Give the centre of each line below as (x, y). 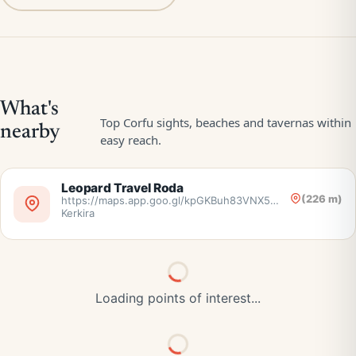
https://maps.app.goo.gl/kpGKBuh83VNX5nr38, (179, 200)
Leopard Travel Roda (123, 188)
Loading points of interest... (178, 298)
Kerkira (78, 213)
